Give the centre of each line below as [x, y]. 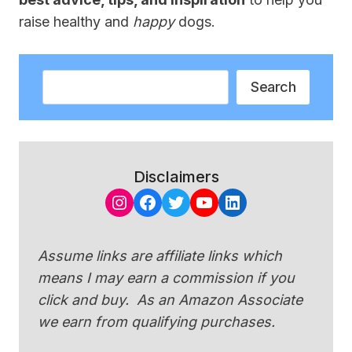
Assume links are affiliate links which [160, 256]
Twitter [197, 201]
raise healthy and [76, 22]
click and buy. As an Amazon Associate [170, 300]
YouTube [232, 201]
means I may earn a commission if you [166, 278]
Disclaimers [176, 177]
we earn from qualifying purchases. [156, 322]
